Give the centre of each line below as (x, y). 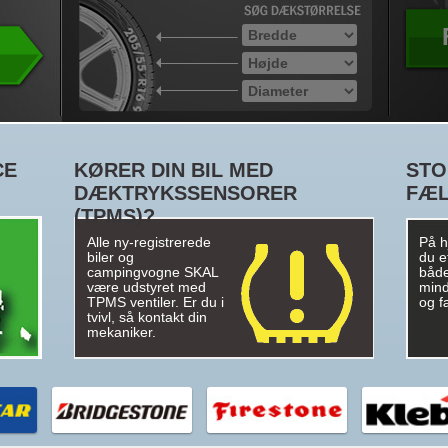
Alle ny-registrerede (149, 242)
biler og (110, 257)
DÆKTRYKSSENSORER (185, 193)
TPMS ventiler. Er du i (155, 302)
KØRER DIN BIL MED (173, 170)
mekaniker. (121, 332)
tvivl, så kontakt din (147, 317)
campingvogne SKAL (152, 272)
